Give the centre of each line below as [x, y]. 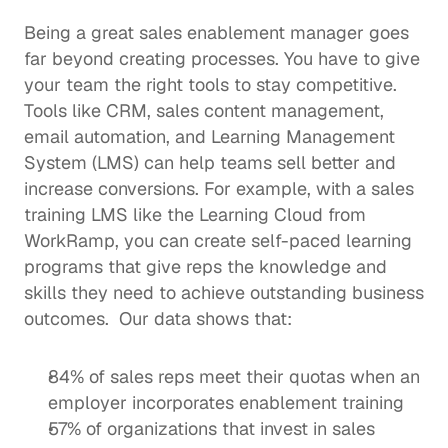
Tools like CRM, [90, 110]
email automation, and [117, 136]
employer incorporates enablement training [226, 402]
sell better [318, 162]
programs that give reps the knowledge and [205, 266]
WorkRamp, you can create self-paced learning [218, 240]
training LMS [76, 214]
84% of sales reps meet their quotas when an [234, 376]
